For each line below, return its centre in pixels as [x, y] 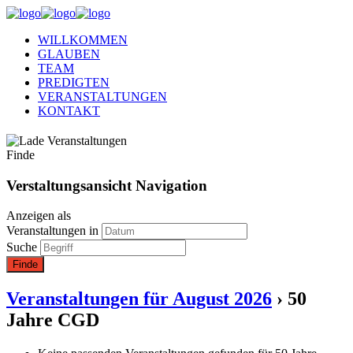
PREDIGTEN [74, 82]
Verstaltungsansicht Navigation [107, 185]
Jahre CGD [53, 320]
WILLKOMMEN [83, 40]
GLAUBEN [69, 54]
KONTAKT [69, 111]
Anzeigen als [39, 216]
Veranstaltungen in [52, 231]
